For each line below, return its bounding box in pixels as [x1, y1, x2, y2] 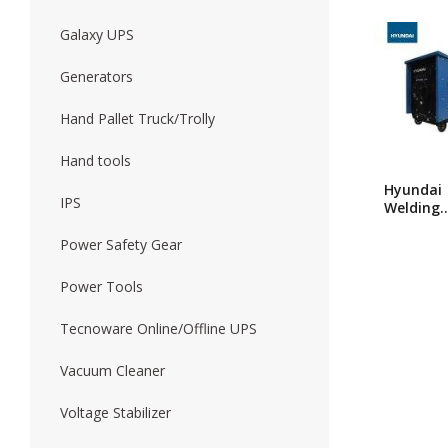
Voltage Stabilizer [60, 403, 171, 422]
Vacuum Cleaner [60, 361, 165, 380]
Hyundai [383, 180, 442, 200]
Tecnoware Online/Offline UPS [60, 319, 257, 338]
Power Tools [60, 277, 143, 296]
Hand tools [60, 151, 131, 170]
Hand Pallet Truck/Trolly [60, 109, 215, 128]
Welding [383, 198, 440, 218]
